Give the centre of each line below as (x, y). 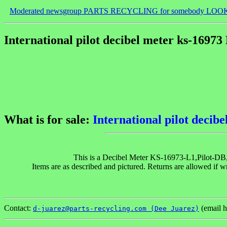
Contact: (18, 208)
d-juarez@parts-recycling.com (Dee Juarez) (116, 208)
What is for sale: (48, 119)
